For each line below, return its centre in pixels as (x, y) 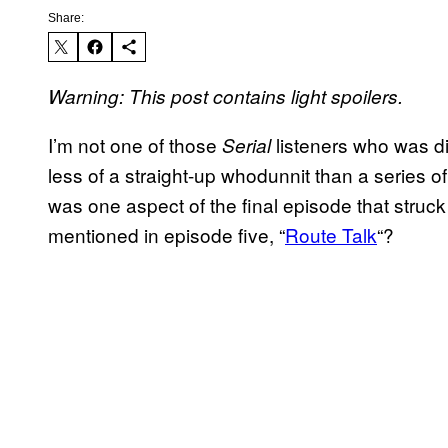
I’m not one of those (135, 145)
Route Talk (331, 235)
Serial (246, 145)
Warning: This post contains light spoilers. (225, 96)
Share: (66, 18)
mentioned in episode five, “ (166, 235)
